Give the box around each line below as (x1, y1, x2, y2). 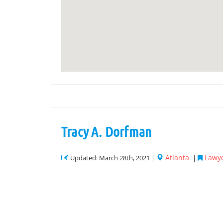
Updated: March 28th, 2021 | (70, 153, 156, 162)
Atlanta (165, 153, 189, 162)
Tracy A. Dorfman (61, 123, 152, 139)
